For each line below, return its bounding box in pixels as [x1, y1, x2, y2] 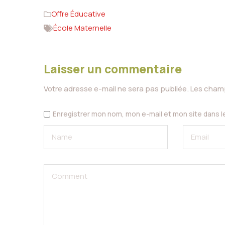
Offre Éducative [51, 9, 105, 20]
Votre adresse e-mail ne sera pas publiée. [44, 83, 189, 94]
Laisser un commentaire [44, 61, 182, 77]
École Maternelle [53, 23, 111, 34]
